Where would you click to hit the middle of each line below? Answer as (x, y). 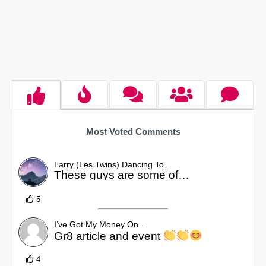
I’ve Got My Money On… (100, 224)
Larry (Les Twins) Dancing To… (113, 164)
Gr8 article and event (109, 236)
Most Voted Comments (133, 131)
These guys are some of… (122, 175)
